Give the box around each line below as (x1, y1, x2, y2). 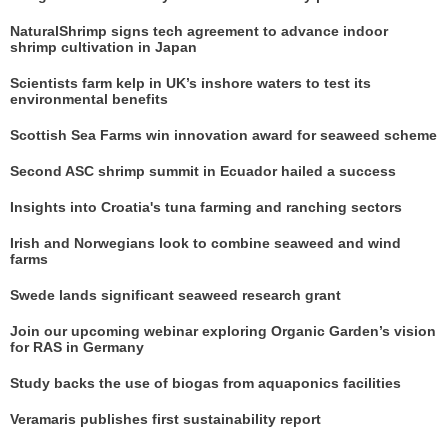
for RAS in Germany (10, 339, 144, 355)
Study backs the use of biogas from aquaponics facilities (10, 375, 401, 391)
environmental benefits (10, 91, 168, 107)
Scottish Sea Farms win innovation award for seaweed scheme (10, 127, 437, 143)
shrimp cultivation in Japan (10, 39, 197, 55)
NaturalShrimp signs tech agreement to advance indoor (10, 23, 388, 39)
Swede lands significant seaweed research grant (10, 287, 341, 303)
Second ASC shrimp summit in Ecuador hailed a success (10, 163, 396, 179)
